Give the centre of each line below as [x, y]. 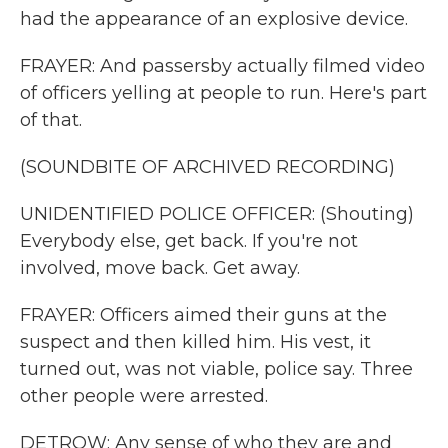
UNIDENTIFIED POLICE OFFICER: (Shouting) [217, 214]
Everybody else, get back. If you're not [189, 241]
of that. [51, 120]
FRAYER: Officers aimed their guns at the [203, 315]
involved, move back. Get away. [160, 268]
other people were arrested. [144, 396]
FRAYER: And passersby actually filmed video [222, 66]
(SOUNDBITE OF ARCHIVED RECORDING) [207, 167]
